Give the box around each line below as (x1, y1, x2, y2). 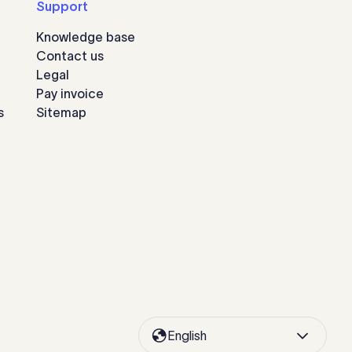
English (167, 328, 207, 343)
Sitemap (36, 105, 86, 119)
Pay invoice (36, 86, 104, 101)
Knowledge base (36, 30, 135, 44)
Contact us (36, 49, 104, 63)
